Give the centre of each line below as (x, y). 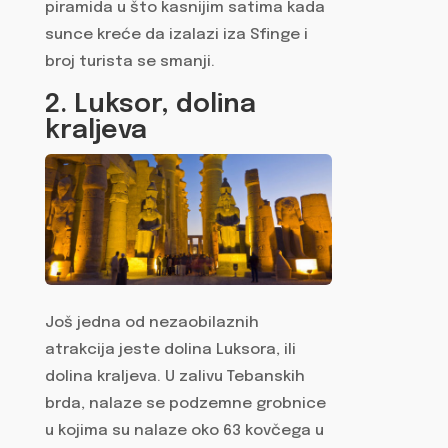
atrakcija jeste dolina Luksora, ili (170, 350)
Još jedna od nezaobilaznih (151, 323)
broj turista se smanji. (129, 62)
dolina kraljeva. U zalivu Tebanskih (174, 377)
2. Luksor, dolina (150, 104)
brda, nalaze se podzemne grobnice (185, 404)
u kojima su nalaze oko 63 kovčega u (184, 431)
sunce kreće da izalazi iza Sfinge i (176, 35)
